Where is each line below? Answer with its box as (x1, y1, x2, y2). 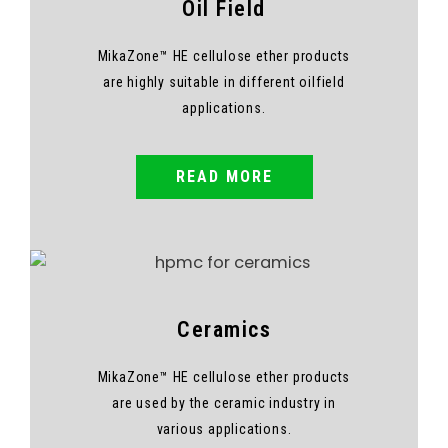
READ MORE (175, 167, 273, 187)
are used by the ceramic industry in (111, 394, 336, 411)
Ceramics (177, 316, 271, 342)
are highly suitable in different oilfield (103, 74, 345, 91)
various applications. (156, 420, 292, 437)
